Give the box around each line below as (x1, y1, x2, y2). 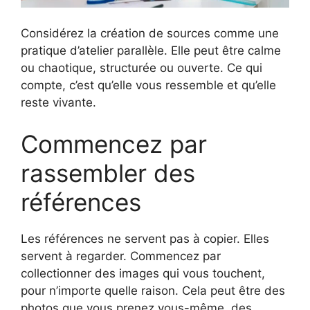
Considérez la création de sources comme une (21, 26, 279, 41)
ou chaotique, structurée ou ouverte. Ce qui (21, 61, 262, 75)
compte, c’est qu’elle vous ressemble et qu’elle (21, 78, 276, 93)
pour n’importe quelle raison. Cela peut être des (21, 283, 285, 298)
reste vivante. (21, 95, 96, 110)
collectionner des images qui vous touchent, (21, 266, 265, 280)
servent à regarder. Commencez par (21, 248, 221, 263)
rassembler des (21, 158, 195, 188)
